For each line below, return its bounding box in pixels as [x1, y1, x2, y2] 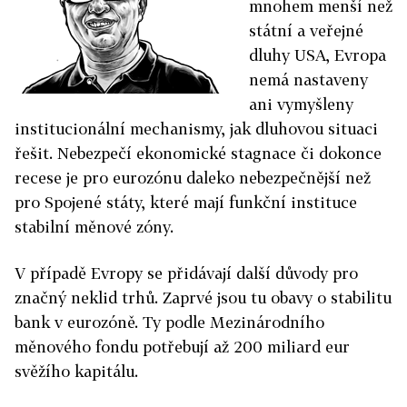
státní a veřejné [249, 21, 363, 40]
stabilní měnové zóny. [15, 217, 174, 236]
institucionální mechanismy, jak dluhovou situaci [15, 119, 378, 138]
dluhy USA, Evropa [249, 45, 386, 65]
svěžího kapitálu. [15, 362, 138, 381]
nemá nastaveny [249, 70, 368, 89]
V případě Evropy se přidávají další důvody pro [15, 263, 358, 283]
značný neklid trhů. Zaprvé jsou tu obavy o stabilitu [15, 288, 392, 307]
